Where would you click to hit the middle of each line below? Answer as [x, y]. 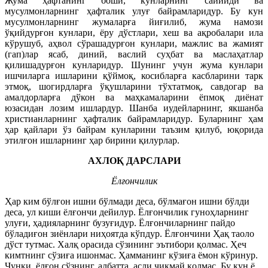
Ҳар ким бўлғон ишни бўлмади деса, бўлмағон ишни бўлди [127, 201]
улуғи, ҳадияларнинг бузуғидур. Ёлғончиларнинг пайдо [120, 223]
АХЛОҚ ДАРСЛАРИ [134, 160]
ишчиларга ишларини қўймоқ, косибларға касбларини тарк [134, 75]
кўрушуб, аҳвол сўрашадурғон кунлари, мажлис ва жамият [134, 43]
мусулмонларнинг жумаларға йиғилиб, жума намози [134, 22]
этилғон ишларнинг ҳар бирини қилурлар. [92, 140]
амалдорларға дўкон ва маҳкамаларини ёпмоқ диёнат [134, 97]
